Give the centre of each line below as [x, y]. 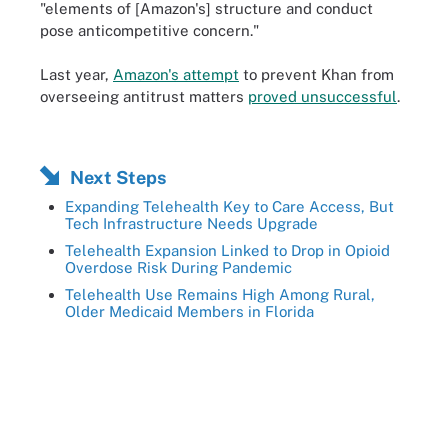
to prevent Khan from [316, 74]
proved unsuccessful [322, 96]
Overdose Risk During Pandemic [178, 267]
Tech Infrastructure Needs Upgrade [191, 223]
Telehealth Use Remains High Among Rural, [220, 294]
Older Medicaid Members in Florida [189, 311]
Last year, [76, 74]
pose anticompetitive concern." [149, 30]
